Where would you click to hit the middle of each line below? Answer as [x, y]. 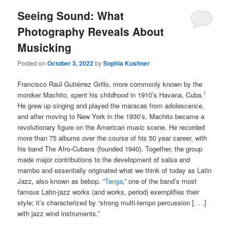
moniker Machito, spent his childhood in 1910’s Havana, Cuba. [111, 94]
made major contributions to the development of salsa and [104, 159]
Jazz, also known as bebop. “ [61, 181]
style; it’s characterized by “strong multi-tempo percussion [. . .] [112, 202]
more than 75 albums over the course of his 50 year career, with [112, 138]
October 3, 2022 [71, 63]
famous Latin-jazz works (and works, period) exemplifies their [109, 191]
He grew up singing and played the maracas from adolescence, [111, 105]
